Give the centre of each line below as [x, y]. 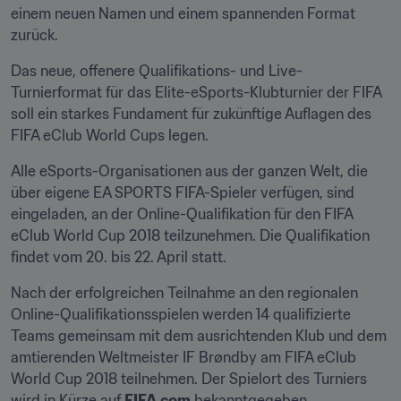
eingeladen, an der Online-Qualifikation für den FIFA [182, 214]
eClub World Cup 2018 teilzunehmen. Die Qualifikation [190, 235]
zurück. [34, 35]
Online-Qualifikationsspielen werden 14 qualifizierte [181, 314]
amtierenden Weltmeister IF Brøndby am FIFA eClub [183, 357]
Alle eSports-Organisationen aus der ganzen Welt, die [189, 171]
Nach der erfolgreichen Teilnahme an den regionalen [184, 293]
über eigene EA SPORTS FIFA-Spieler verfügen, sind [183, 192]
